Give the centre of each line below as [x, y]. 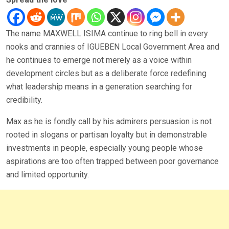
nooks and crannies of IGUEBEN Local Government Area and [113, 47]
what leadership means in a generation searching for [99, 87]
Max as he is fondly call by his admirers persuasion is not [109, 122]
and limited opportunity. [48, 175]
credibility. [24, 100]
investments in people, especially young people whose [105, 148]
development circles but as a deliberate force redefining [106, 74]
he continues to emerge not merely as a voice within [99, 60]
